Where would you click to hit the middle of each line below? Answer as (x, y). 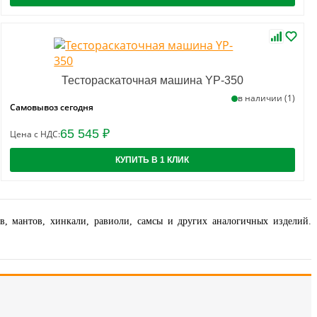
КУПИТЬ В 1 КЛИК (152, 160)
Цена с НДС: (35, 134)
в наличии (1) (266, 98)
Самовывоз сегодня (51, 107)
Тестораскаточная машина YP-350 (152, 80)
